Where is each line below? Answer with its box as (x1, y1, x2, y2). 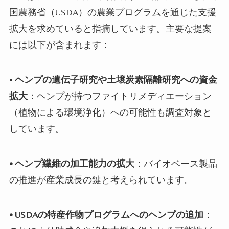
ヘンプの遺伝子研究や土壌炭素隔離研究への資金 (14, 74, 217, 85)
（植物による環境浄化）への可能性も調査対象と (9, 107, 212, 118)
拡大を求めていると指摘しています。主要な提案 (9, 23, 212, 34)
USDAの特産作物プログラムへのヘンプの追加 (14, 209, 203, 220)
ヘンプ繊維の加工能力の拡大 (14, 158, 134, 169)
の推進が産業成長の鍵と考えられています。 (9, 174, 193, 186)
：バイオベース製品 (134, 158, 217, 169)
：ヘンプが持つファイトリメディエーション (27, 90, 212, 102)
